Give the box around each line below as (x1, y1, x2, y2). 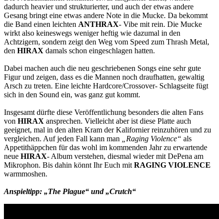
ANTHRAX (78, 20, 119, 28)
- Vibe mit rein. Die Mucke (119, 20, 202, 28)
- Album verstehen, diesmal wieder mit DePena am (47, 152, 203, 160)
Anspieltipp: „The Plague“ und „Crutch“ (4, 187, 136, 196)
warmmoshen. (4, 169, 47, 178)
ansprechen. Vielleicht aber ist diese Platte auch (44, 116, 191, 125)
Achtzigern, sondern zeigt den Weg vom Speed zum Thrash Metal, (4, 37, 209, 46)
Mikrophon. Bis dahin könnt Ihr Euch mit (4, 160, 134, 169)
